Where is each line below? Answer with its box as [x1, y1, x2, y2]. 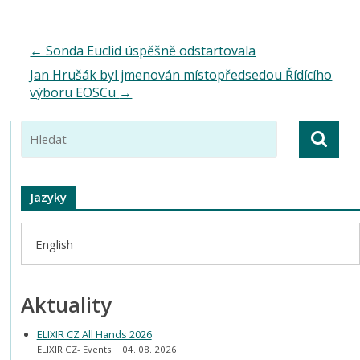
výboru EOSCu [30, 83, 120, 101]
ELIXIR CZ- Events [36, 343, 114, 356]
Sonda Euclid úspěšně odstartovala [43, 41, 256, 59]
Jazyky [31, 188, 67, 205]
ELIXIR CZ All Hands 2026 [36, 327, 152, 342]
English [35, 235, 74, 252]
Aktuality [21, 290, 112, 319]
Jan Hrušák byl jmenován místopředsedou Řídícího [30, 65, 333, 84]
